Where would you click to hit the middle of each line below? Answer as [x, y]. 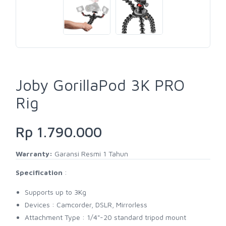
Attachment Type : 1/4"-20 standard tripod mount [105, 217]
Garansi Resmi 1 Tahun [90, 154]
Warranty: [34, 154]
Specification [39, 173]
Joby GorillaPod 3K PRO [100, 85]
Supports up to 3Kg [55, 192]
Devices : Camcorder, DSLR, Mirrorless [86, 205]
